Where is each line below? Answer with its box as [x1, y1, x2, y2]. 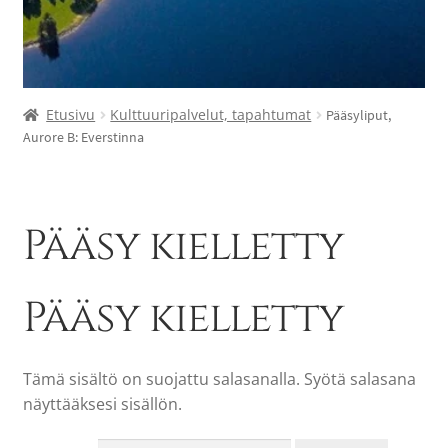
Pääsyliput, [326, 105, 392, 124]
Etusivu [46, 104, 96, 124]
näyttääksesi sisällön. [22, 392, 182, 415]
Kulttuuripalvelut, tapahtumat [110, 104, 312, 124]
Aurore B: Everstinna [22, 127, 144, 146]
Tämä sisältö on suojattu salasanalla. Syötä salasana [22, 367, 416, 390]
